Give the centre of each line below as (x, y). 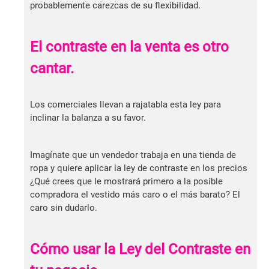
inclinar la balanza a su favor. (88, 117)
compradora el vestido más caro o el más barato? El (135, 194)
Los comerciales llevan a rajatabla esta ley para (125, 104)
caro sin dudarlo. (64, 207)
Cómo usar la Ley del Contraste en (140, 249)
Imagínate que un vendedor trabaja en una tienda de (133, 155)
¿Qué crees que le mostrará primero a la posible (126, 181)
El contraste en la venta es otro (129, 47)
